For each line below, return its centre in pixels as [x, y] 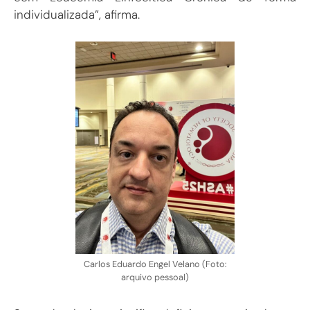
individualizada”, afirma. [77, 15]
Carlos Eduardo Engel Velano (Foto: [155, 264]
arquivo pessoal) [155, 277]
